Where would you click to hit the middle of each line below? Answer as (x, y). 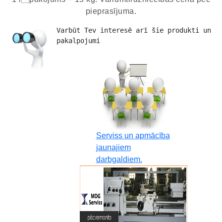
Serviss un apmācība (133, 136)
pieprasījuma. (111, 11)
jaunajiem (113, 147)
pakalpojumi (80, 41)
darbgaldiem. (119, 159)
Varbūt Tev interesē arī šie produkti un (134, 30)
